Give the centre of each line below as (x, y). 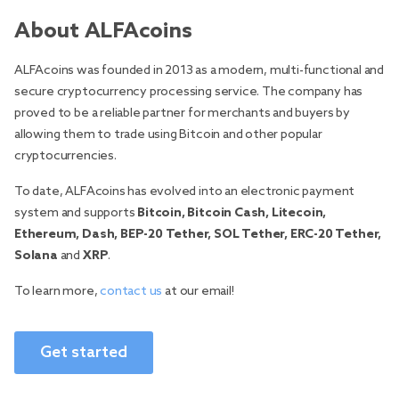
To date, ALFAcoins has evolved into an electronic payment (185, 192)
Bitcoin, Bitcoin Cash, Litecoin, (232, 213)
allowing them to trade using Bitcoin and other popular (168, 135)
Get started (84, 353)
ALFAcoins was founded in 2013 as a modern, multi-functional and (199, 71)
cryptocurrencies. (65, 156)
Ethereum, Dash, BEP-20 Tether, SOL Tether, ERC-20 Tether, (198, 235)
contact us (131, 292)
